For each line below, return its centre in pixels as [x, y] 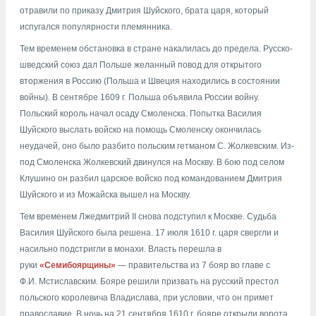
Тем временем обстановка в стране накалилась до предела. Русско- [156, 48]
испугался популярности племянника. [96, 26]
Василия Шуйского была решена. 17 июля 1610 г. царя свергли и [149, 233]
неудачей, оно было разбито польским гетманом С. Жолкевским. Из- [157, 146]
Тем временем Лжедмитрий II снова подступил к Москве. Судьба [148, 217]
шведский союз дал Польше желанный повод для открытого [141, 65]
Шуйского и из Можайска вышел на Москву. [105, 194]
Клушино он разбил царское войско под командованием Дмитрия [151, 178]
